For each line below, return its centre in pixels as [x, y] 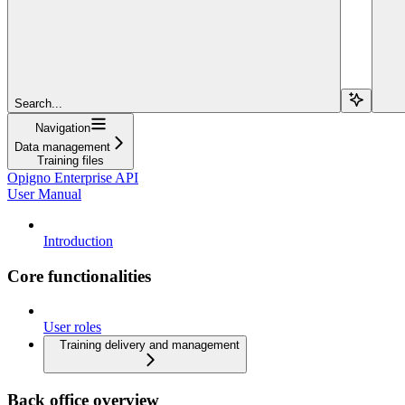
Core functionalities [79, 276]
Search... [38, 103]
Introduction [78, 240]
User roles [72, 327]
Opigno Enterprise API [73, 177]
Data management [62, 146]
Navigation [62, 127]
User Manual [44, 193]
